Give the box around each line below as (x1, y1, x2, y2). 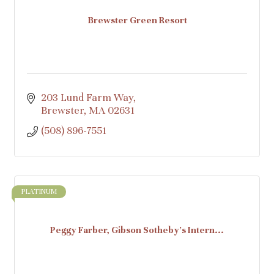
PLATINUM (21, 187, 57, 196)
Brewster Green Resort (87, 14, 187, 26)
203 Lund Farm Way (40, 91, 133, 104)
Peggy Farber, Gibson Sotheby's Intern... (50, 224, 224, 235)
